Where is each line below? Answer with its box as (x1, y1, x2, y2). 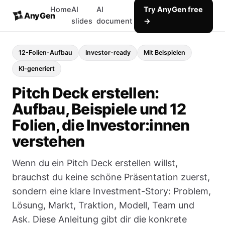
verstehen (12, 132, 85, 150)
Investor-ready (85, 49, 131, 56)
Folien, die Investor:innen (12, 116, 190, 134)
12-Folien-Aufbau (19, 49, 72, 56)
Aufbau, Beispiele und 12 (12, 100, 186, 118)
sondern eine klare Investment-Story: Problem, (12, 186, 211, 196)
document (96, 17, 133, 26)
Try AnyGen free (144, 5, 203, 14)
